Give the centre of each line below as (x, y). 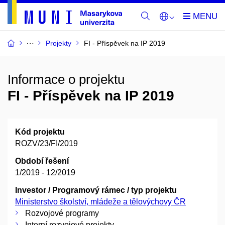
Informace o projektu (66, 79)
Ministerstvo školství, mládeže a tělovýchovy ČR (100, 202)
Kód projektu (40, 132)
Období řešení (42, 161)
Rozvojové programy (62, 213)
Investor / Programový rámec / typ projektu (96, 190)
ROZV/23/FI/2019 (46, 143)
